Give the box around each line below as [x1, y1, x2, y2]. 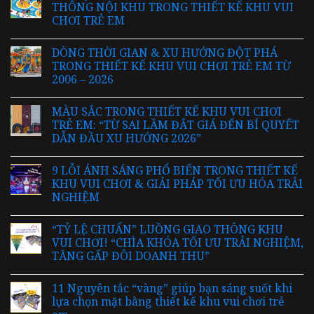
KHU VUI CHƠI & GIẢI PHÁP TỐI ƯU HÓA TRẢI [52, 176, 303, 192]
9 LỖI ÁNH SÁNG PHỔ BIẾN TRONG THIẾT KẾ [52, 163, 298, 179]
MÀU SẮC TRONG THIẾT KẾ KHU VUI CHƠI [52, 104, 282, 120]
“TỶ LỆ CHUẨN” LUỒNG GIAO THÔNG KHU [52, 221, 283, 238]
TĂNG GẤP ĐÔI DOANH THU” [52, 248, 210, 264]
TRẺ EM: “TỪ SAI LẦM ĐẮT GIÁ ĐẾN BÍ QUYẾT [52, 117, 299, 133]
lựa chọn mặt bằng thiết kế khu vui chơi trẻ [52, 294, 285, 310]
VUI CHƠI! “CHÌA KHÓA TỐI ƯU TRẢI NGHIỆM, [52, 235, 303, 251]
